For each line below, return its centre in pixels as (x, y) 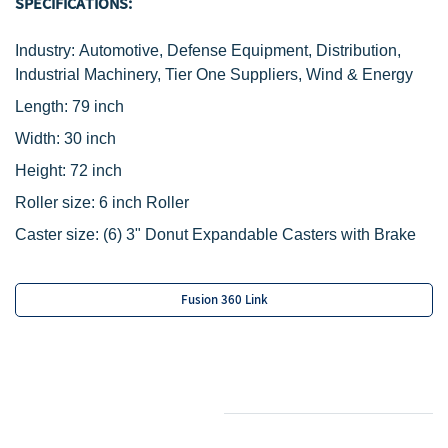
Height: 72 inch (68, 170)
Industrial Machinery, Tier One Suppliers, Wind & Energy (214, 74)
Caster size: (59, 234)
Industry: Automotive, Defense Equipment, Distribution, (208, 50)
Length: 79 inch (69, 106)
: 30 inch (86, 138)
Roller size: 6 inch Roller (102, 202)
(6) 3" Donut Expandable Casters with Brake (259, 234)
